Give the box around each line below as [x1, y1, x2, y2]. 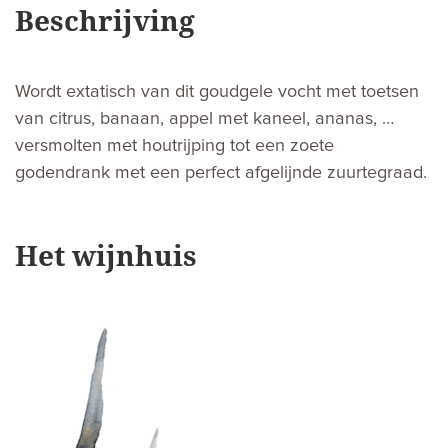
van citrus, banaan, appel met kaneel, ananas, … [15, 109, 394, 128]
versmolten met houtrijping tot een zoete [15, 136, 334, 155]
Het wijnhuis [15, 235, 197, 274]
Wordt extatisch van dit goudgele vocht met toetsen [15, 82, 419, 101]
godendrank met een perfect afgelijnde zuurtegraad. [15, 163, 427, 182]
